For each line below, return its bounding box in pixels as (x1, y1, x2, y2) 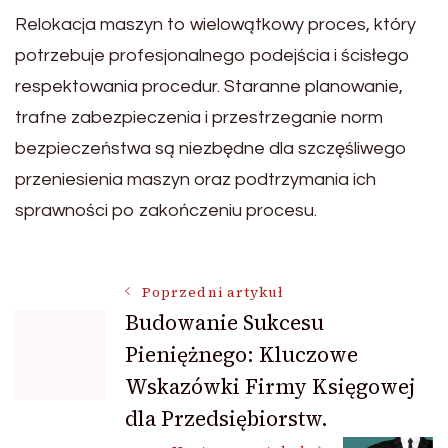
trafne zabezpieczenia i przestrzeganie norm (15, 107, 383, 127)
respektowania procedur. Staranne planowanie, (15, 76, 403, 96)
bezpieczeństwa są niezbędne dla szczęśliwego (15, 138, 407, 158)
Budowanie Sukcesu (125, 307, 324, 337)
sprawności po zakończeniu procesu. (15, 200, 317, 220)
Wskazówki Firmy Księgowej (125, 371, 415, 401)
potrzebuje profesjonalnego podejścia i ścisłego (15, 45, 410, 65)
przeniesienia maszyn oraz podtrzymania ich (15, 169, 376, 189)
